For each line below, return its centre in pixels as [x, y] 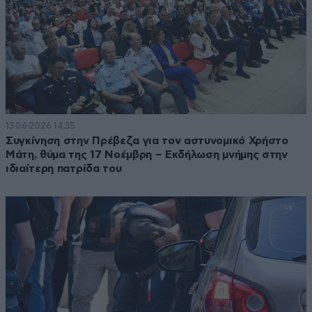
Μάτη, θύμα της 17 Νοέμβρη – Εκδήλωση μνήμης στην [147, 154]
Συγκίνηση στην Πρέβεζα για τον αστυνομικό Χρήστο [147, 140]
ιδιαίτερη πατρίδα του [64, 168]
